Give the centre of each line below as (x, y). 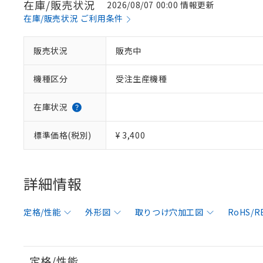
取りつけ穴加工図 (169, 212)
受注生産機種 (141, 79)
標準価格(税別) (63, 135)
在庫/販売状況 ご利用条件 (73, 18)
